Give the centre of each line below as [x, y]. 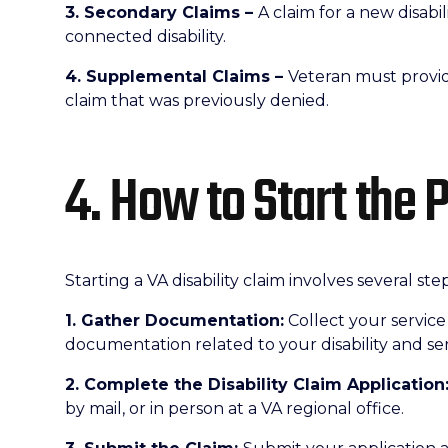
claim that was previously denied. [197, 101]
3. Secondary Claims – [161, 13]
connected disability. [145, 37]
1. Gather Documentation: [174, 321]
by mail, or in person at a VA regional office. [234, 409]
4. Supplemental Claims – [176, 77]
